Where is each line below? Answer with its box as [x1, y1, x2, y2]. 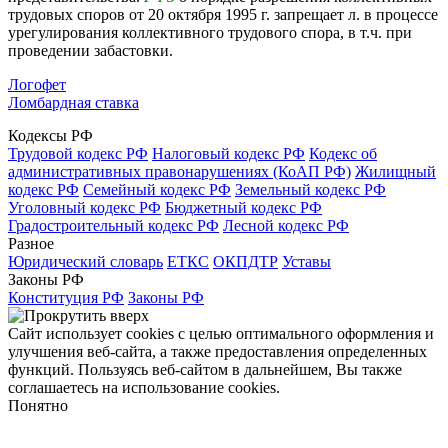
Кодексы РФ [8, 126, 93, 144]
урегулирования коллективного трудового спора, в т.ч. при [8, 23, 412, 41]
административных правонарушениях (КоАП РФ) [8, 162, 351, 180]
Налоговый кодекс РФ [152, 144, 305, 162]
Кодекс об [309, 144, 377, 162]
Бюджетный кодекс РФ [165, 198, 322, 216]
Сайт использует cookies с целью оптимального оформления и [8, 324, 434, 342]
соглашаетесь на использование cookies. [8, 378, 280, 396]
